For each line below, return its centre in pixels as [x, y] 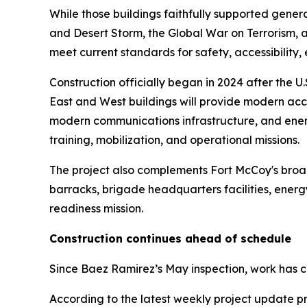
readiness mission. [96, 208]
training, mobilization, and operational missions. [174, 139]
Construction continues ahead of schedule [170, 238]
